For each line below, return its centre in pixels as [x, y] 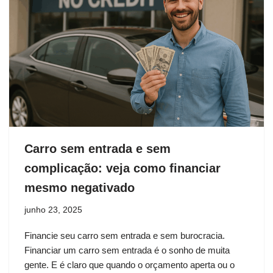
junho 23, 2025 [53, 210]
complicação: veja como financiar [122, 168]
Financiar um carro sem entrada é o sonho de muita [127, 250]
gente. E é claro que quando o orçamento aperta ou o [129, 264]
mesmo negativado [80, 187]
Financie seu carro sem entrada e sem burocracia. [125, 235]
